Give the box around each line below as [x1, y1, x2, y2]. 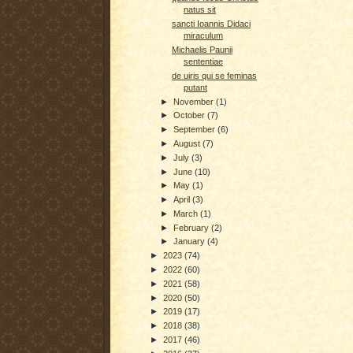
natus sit [183, 5, 216, 15]
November [173, 96, 217, 106]
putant [183, 82, 207, 92]
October [173, 110, 208, 121]
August [173, 138, 203, 148]
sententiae [183, 57, 223, 67]
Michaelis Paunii [171, 45, 232, 55]
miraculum [183, 31, 223, 41]
